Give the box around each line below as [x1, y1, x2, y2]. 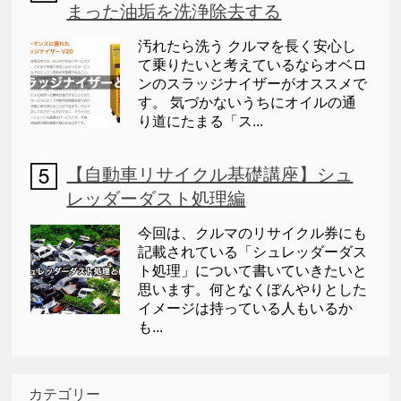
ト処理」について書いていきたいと [138, 263, 368, 279]
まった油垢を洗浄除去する [66, 2, 282, 22]
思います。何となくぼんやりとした [138, 282, 368, 298]
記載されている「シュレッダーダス [138, 244, 368, 260]
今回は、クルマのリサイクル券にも [138, 226, 368, 242]
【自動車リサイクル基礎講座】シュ [66, 165, 354, 185]
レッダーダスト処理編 [66, 189, 246, 209]
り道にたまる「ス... [138, 114, 264, 130]
